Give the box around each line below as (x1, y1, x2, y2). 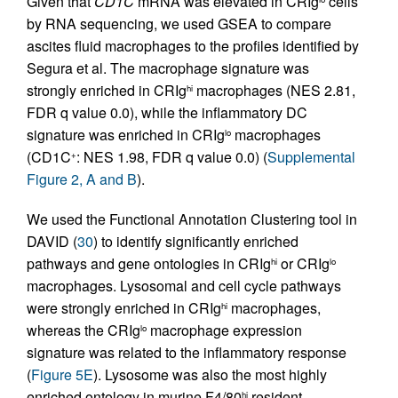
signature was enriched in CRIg (27, 124, 225, 145)
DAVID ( (27, 231, 77, 251)
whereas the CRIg (27, 320, 140, 340)
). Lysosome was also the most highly (93, 364, 327, 385)
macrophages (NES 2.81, (193, 80, 355, 100)
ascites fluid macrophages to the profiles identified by (27, 36, 359, 56)
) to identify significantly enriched (93, 231, 298, 251)
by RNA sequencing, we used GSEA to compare (27, 13, 331, 34)
